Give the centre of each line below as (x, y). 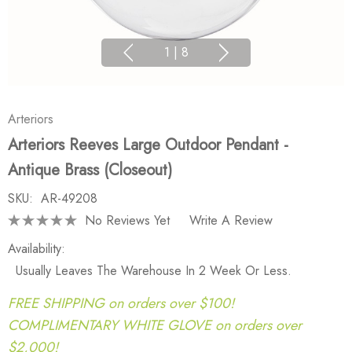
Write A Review (231, 220)
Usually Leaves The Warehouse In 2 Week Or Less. (154, 271)
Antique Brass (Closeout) (90, 170)
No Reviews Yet (127, 220)
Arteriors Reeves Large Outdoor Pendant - (148, 145)
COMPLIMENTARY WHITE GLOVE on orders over (155, 325)
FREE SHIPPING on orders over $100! (121, 303)
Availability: (37, 249)
